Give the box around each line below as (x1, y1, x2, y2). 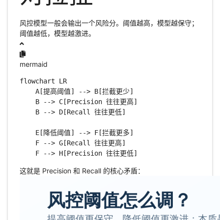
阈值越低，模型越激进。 (19, 29, 95, 38)
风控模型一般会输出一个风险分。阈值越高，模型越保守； (19, 19, 198, 27)
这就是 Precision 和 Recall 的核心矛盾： (19, 166, 144, 175)
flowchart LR (19, 77, 67, 85)
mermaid (19, 60, 48, 69)
